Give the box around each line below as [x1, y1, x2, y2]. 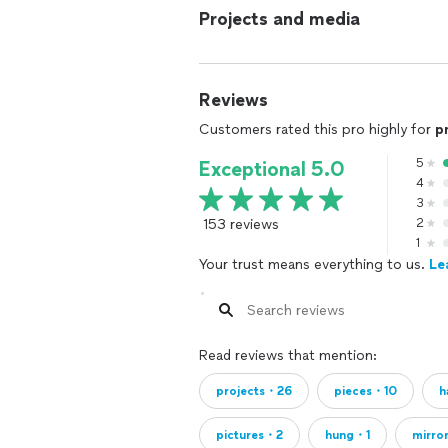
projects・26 [216, 384, 292, 398]
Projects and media [199, 8, 360, 30]
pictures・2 [216, 428, 283, 442]
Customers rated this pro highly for [199, 121, 435, 138]
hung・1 [325, 428, 370, 442]
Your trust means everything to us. [199, 256, 429, 273]
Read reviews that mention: [199, 347, 377, 364]
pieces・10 [334, 384, 397, 398]
